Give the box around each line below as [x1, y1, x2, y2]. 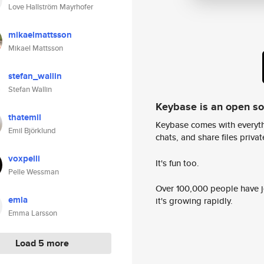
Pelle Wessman [8, 166, 59, 177]
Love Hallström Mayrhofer [8, 1, 93, 12]
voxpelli [8, 152, 40, 165]
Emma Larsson [8, 207, 57, 219]
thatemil [8, 111, 41, 124]
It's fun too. [156, 156, 199, 169]
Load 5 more [15, 236, 69, 250]
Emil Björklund [8, 125, 56, 136]
